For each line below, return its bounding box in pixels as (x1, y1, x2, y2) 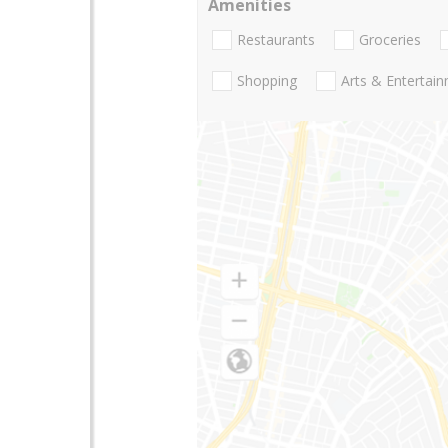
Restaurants (237, 30, 315, 50)
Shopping (237, 71, 297, 91)
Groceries (359, 30, 421, 50)
